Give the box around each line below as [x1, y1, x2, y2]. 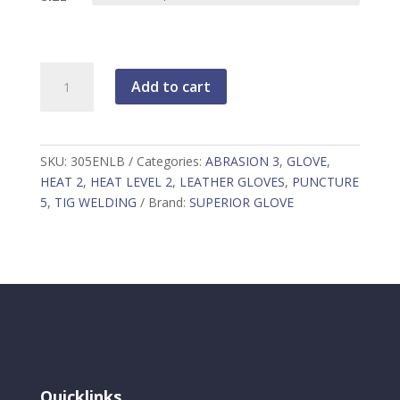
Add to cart [130, 76, 211, 96]
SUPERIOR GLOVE [188, 193, 294, 211]
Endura [38, 62, 79, 80]
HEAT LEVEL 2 [89, 172, 172, 190]
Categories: [136, 152, 205, 170]
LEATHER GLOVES [179, 172, 285, 190]
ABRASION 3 [204, 152, 279, 170]
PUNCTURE [291, 172, 359, 190]
